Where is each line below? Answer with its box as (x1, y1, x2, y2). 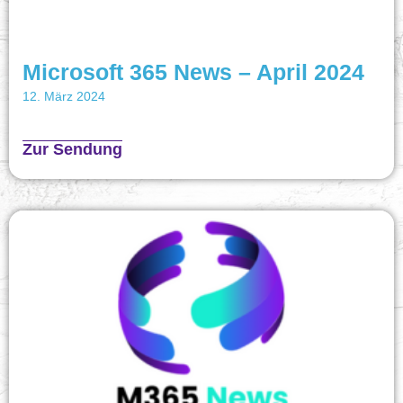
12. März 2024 (22, 88, 105, 103)
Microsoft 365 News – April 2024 (22, 58, 364, 85)
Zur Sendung (22, 139, 122, 158)
